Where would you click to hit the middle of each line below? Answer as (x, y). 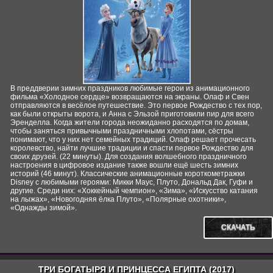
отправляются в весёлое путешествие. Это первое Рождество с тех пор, (136, 105)
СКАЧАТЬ (238, 227)
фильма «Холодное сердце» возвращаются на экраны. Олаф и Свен (130, 97)
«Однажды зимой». (44, 208)
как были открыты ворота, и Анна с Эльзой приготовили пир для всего (132, 114)
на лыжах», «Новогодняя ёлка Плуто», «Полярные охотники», (118, 199)
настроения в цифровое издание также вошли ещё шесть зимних (124, 165)
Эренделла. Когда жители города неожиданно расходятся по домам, (130, 122)
